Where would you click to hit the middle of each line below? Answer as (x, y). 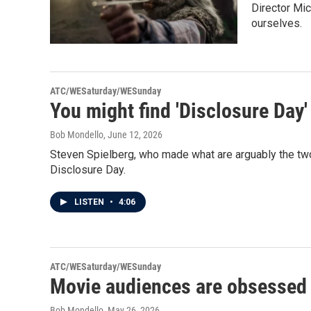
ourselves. (277, 23)
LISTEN (90, 202)
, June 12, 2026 (133, 135)
